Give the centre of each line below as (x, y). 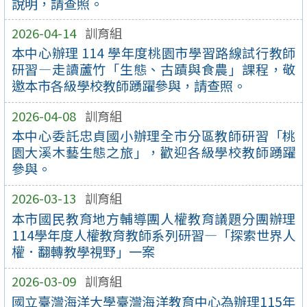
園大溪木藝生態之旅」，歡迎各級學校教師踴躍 (153, 152)
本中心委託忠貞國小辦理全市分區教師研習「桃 (153, 136)
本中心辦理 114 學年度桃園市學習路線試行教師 (153, 53)
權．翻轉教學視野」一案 (83, 252)
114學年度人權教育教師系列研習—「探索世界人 (153, 235)
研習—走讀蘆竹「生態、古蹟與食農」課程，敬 (153, 70)
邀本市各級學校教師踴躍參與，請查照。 (128, 86)
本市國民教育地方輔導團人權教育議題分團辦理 (153, 219)
